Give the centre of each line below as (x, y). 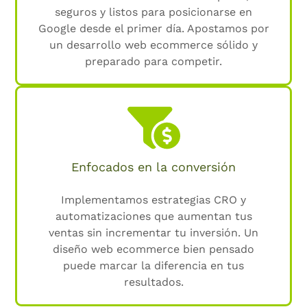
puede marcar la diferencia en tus (153, 265)
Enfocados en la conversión (153, 167)
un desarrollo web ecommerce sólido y (153, 45)
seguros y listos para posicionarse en (153, 12)
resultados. (153, 282)
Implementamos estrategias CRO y (153, 199)
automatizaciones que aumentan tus (153, 216)
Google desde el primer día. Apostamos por (153, 29)
